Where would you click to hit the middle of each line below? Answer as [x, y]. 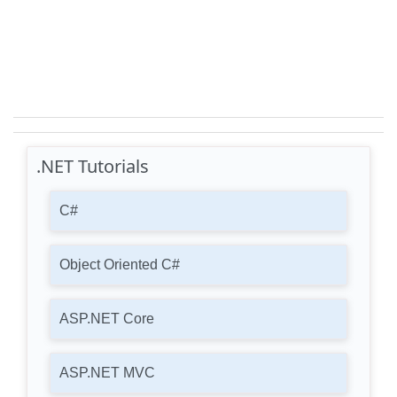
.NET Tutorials [93, 166]
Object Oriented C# [120, 265]
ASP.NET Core [107, 319]
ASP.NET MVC [107, 373]
